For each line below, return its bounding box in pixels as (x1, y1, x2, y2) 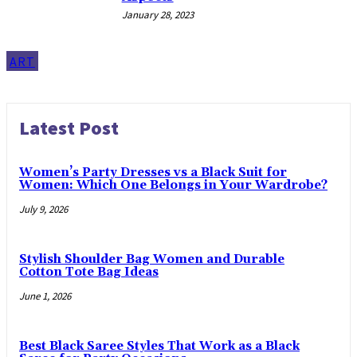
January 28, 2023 (121, 7, 194, 22)
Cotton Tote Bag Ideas (19, 265, 159, 280)
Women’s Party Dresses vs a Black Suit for (19, 165, 287, 181)
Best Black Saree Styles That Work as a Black (19, 339, 300, 355)
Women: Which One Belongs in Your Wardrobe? (19, 178, 328, 194)
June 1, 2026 (19, 289, 71, 304)
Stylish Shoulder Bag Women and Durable (19, 252, 284, 268)
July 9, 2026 (19, 202, 68, 217)
